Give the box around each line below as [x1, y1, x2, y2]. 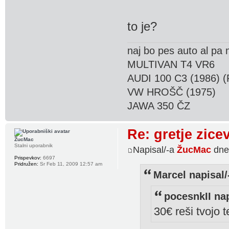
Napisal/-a [133, 144, 177, 155]
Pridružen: [14, 161, 38, 167]
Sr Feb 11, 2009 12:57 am [38, 161, 102, 167]
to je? [127, 19, 157, 33]
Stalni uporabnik [14, 143, 53, 149]
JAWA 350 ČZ [127, 100, 191, 112]
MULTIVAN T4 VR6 [127, 59, 215, 71]
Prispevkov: [14, 155, 41, 161]
